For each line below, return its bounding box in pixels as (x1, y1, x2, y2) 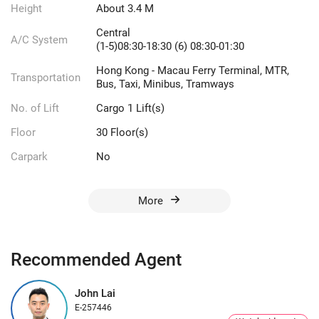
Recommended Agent (11, 249, 182, 271)
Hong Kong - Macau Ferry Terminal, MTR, (96, 64, 289, 78)
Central (96, 26, 130, 40)
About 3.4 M (96, 2, 154, 16)
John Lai (75, 287, 115, 300)
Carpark (11, 150, 48, 164)
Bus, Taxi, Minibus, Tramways (96, 78, 234, 91)
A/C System (11, 33, 68, 46)
